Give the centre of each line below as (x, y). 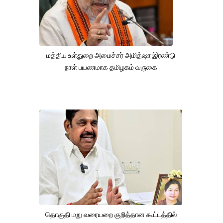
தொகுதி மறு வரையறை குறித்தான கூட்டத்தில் (111, 214)
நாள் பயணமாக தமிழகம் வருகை (111, 67)
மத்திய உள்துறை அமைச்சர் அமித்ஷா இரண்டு (111, 55)
